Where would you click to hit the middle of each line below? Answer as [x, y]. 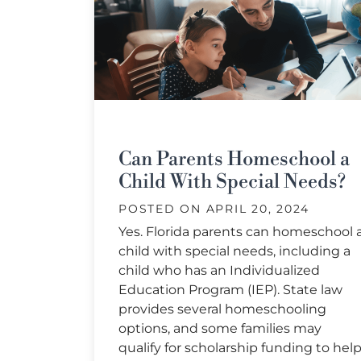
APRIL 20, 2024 [257, 209]
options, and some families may [220, 329]
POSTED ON [162, 209]
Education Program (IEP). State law [230, 290]
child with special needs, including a [234, 251]
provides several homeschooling [222, 309]
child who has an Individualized [219, 271]
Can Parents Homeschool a [234, 160]
